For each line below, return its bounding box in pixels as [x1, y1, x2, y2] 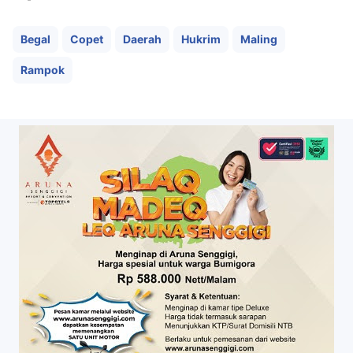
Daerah [123, 32, 162, 46]
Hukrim [181, 32, 221, 46]
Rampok [20, 63, 65, 76]
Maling [240, 32, 277, 46]
